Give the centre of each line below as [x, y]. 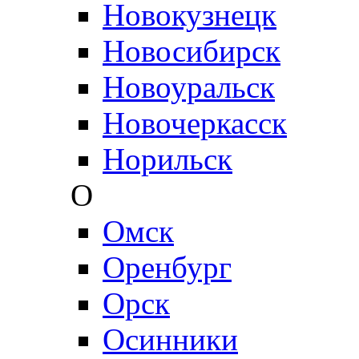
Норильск [167, 159]
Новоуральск [189, 87]
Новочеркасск [195, 123]
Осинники [170, 339]
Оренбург [167, 267]
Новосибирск [192, 50]
